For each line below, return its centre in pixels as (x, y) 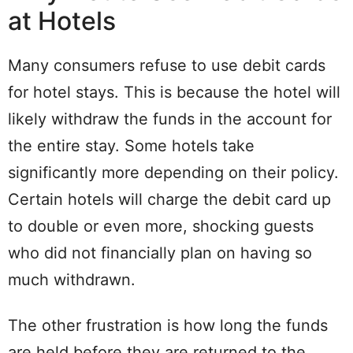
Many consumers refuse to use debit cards (167, 66)
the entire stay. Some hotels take (131, 146)
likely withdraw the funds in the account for (170, 119)
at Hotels (62, 21)
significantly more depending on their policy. (173, 173)
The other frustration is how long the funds (168, 326)
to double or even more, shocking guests (161, 227)
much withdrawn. (72, 280)
